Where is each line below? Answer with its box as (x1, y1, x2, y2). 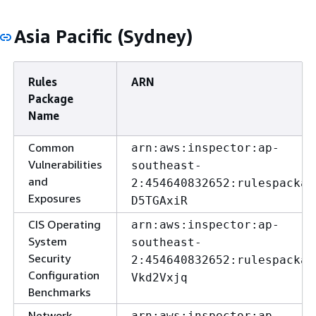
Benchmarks (28, 285, 91, 299)
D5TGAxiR (131, 194, 188, 207)
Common (28, 140, 74, 154)
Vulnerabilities (28, 157, 102, 171)
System (28, 234, 67, 248)
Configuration (28, 268, 99, 282)
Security (28, 251, 71, 265)
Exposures (28, 191, 81, 205)
